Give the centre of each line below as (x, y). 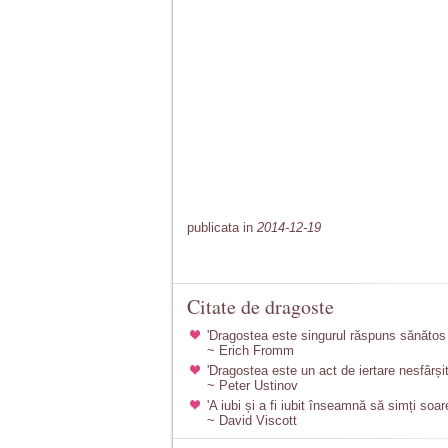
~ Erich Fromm (250, 350)
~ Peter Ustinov (252, 385)
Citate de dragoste (260, 306)
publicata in (222, 227)
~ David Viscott (252, 420)
